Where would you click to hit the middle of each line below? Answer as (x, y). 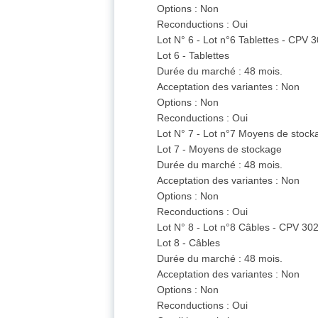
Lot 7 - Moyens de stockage (220, 149)
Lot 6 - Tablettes (193, 56)
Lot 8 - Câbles (189, 243)
